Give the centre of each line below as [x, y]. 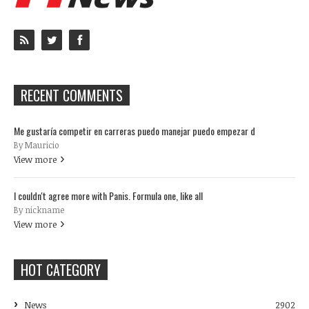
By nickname [39, 209]
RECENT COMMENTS [72, 95]
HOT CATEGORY [61, 269]
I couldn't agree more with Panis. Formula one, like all [108, 195]
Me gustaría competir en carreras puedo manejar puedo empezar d [134, 130]
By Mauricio [37, 144]
